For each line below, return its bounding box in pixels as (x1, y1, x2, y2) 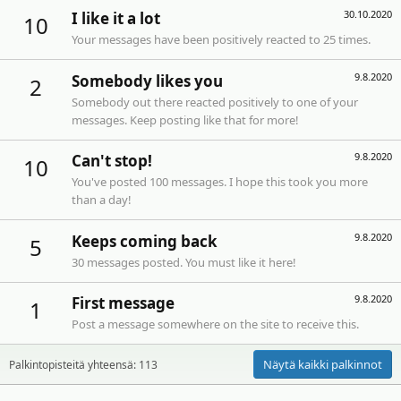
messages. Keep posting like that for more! (72, 111, 299, 128)
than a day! (72, 192, 132, 209)
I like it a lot (72, 8, 160, 30)
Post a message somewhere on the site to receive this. (72, 316, 359, 333)
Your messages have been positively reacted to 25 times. (72, 31, 371, 48)
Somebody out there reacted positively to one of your (72, 93, 358, 110)
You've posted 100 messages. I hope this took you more (72, 174, 368, 191)
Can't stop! (72, 150, 152, 172)
